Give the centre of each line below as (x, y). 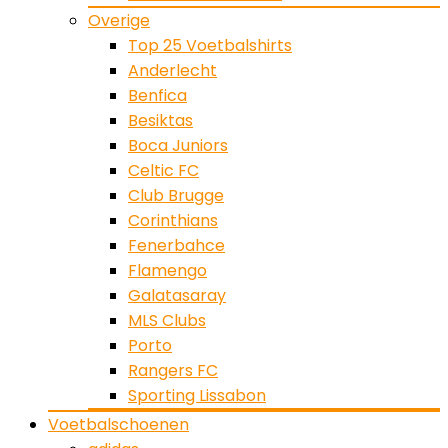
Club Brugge (176, 195)
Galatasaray (177, 295)
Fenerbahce (176, 245)
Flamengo (167, 270)
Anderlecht (172, 70)
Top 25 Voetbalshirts (210, 45)
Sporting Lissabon (197, 395)
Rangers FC (173, 370)
